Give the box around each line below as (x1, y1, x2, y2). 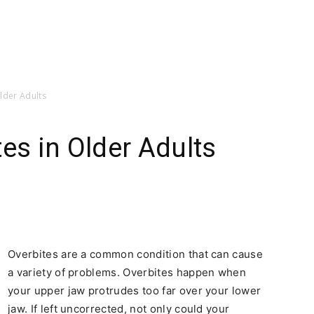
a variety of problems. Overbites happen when (8, 266, 247, 279)
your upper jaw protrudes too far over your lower (8, 284, 261, 297)
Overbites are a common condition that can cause (8, 247, 264, 261)
